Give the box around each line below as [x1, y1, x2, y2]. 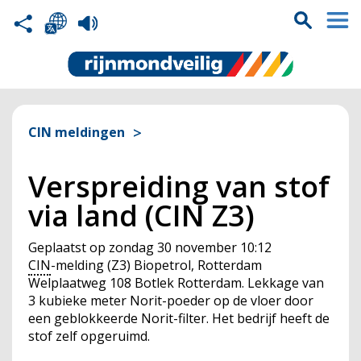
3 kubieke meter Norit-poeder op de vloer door [28, 292, 313, 309]
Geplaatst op [28, 239, 106, 256]
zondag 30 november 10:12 [109, 239, 272, 256]
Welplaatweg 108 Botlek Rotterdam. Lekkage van [28, 274, 324, 292]
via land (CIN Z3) [28, 196, 255, 235]
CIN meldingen [28, 123, 125, 141]
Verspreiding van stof [28, 167, 330, 206]
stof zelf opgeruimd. [28, 327, 150, 345]
